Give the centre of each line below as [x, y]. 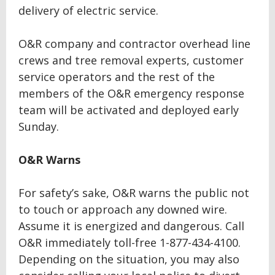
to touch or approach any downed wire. [123, 209]
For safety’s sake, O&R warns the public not [134, 193]
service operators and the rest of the [117, 77]
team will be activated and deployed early [129, 110]
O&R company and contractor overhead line [134, 44]
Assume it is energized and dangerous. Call [131, 226]
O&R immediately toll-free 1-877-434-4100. [130, 242]
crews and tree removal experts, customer [131, 60]
